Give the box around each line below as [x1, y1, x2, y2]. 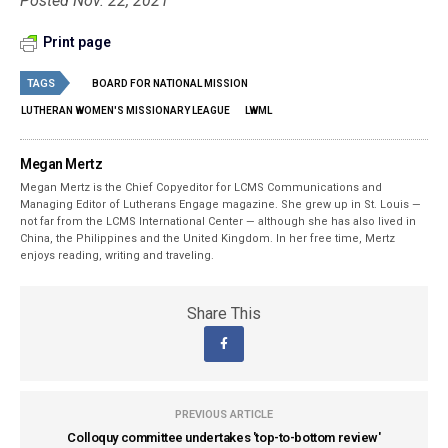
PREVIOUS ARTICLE [175, 408, 273, 422]
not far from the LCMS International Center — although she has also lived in [20, 215, 417, 229]
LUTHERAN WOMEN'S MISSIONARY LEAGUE [21, 105, 230, 117]
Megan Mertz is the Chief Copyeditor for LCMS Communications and [20, 181, 383, 195]
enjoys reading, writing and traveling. [20, 249, 215, 263]
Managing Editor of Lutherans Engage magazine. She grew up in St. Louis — [20, 198, 422, 212]
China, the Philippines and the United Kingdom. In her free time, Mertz [20, 232, 396, 246]
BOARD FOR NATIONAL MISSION [92, 78, 248, 90]
